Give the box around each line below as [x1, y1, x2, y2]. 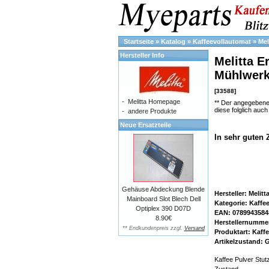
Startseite [124, 38, 154, 45]
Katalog [161, 38, 186, 45]
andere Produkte [128, 107, 177, 115]
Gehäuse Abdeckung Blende [122, 186, 205, 193]
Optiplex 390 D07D [136, 205, 191, 212]
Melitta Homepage [128, 98, 180, 105]
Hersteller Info [120, 52, 165, 59]
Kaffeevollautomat [193, 38, 251, 45]
